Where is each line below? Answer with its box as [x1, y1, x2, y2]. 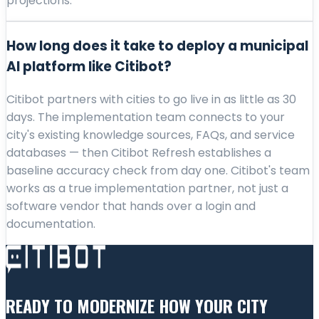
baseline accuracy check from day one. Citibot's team [6, 162, 310, 179]
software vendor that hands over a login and [6, 197, 256, 214]
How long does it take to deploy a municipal [6, 36, 308, 56]
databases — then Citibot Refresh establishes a [6, 144, 271, 161]
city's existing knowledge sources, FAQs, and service [6, 126, 295, 143]
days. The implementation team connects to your [6, 108, 285, 125]
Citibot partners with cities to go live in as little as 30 [6, 90, 296, 108]
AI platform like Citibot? [6, 57, 172, 77]
